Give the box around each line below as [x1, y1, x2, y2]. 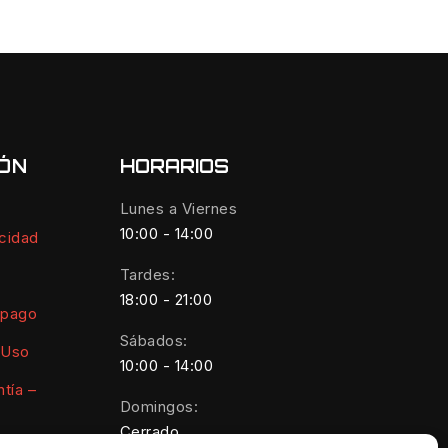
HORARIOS [119, 155, 229, 177]
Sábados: [119, 331, 188, 350]
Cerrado [119, 422, 179, 441]
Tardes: [119, 265, 175, 284]
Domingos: [119, 397, 198, 416]
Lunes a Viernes [119, 199, 237, 218]
